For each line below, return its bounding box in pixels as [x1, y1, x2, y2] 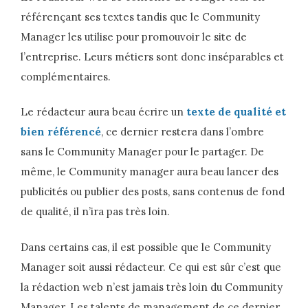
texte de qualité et [186, 105, 286, 118]
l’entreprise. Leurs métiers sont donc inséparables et [21, 49, 284, 63]
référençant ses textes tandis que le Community [21, 10, 260, 23]
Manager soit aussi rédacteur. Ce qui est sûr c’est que [21, 260, 281, 274]
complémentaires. [21, 69, 111, 83]
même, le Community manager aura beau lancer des [21, 165, 278, 178]
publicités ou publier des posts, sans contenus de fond [21, 185, 285, 198]
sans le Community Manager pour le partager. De [21, 145, 264, 158]
